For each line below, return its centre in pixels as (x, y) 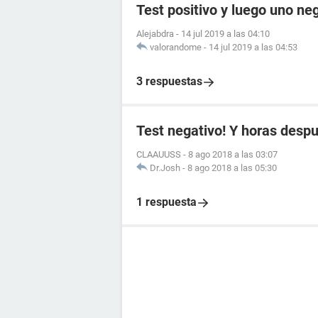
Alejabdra (155, 34)
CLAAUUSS (159, 154)
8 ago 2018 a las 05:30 (232, 168)
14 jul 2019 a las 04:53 (253, 47)
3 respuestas (169, 81)
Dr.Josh (165, 168)
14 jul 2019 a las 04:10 (225, 34)
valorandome (176, 47)
